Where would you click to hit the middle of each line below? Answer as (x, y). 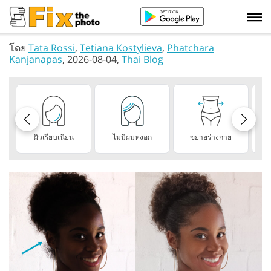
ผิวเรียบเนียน (54, 137)
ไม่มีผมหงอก (132, 137)
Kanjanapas (36, 59)
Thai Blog (142, 59)
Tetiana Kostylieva (121, 48)
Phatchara (191, 48)
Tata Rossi (52, 48)
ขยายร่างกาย (211, 137)
